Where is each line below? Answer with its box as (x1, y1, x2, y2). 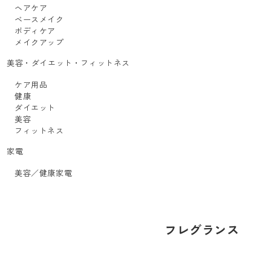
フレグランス (165, 221, 240, 238)
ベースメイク (15, 13, 64, 25)
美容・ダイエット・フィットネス (7, 57, 130, 68)
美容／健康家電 (15, 167, 73, 178)
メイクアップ (15, 36, 64, 48)
